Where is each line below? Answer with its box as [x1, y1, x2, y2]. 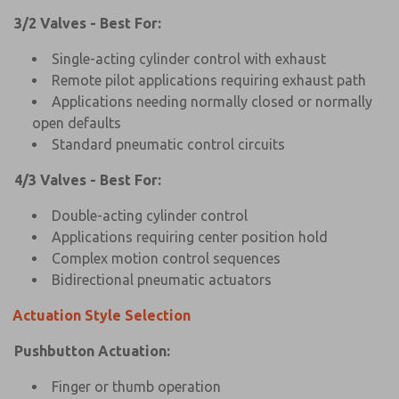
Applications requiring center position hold [52, 228, 328, 245]
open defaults [32, 114, 121, 131]
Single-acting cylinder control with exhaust [52, 50, 326, 67]
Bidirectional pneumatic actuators [52, 271, 272, 288]
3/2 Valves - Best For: [14, 14, 161, 31]
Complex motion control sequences [52, 249, 281, 266]
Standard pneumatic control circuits [52, 135, 285, 152]
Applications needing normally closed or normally [52, 93, 372, 110]
